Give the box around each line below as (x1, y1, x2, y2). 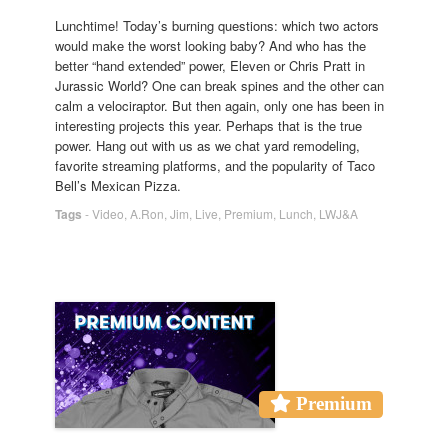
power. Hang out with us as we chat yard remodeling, (55, 136, 360, 155)
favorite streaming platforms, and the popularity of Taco (55, 156, 375, 175)
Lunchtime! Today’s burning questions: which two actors (55, 16, 379, 35)
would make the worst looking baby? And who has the (55, 36, 366, 55)
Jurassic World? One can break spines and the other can (55, 76, 384, 95)
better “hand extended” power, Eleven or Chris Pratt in (55, 56, 365, 75)
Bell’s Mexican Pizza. (55, 176, 181, 195)
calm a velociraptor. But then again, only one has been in (55, 96, 384, 115)
